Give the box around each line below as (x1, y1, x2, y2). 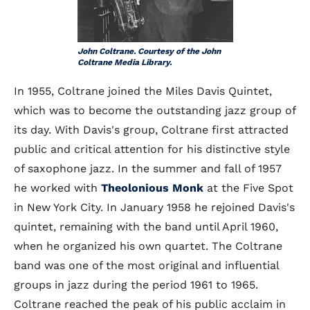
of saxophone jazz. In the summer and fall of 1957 (14, 162, 282, 175)
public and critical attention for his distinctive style (14, 143, 290, 156)
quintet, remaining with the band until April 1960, (14, 220, 278, 233)
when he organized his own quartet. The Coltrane (14, 239, 282, 253)
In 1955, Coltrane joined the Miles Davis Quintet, (14, 84, 272, 98)
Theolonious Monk (101, 181, 203, 194)
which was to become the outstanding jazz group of (14, 104, 295, 117)
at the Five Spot (203, 181, 293, 194)
